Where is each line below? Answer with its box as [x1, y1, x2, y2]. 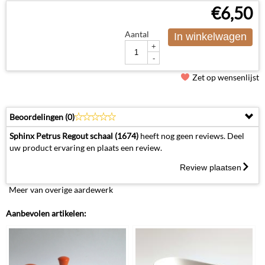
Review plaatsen [180, 162, 241, 172]
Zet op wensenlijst [192, 72, 259, 82]
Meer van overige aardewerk [9, 184, 113, 195]
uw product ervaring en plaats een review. [9, 142, 162, 153]
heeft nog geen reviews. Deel [138, 130, 244, 141]
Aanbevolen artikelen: [6, 208, 86, 218]
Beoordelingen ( [9, 111, 67, 122]
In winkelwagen [174, 31, 247, 43]
